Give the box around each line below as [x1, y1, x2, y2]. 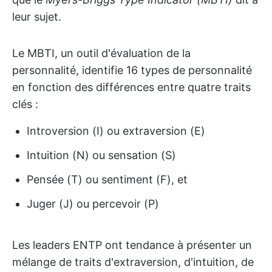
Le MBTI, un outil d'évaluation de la [12, 47, 191, 59]
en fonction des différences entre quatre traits [12, 81, 251, 93]
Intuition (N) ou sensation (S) [27, 149, 176, 161]
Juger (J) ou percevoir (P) [27, 197, 159, 210]
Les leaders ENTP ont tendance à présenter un [12, 239, 252, 251]
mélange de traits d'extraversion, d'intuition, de [12, 256, 254, 268]
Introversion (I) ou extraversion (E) [27, 124, 205, 137]
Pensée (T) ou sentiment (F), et [27, 173, 188, 186]
